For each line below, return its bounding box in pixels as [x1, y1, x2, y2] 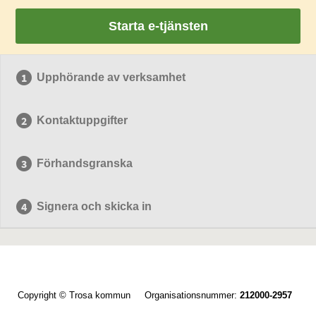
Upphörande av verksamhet [37, 71, 186, 83]
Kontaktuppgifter [37, 114, 128, 126]
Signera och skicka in [37, 200, 152, 212]
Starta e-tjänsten [108, 19, 208, 33]
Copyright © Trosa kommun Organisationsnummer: [18, 290, 240, 300]
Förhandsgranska [37, 157, 133, 169]
